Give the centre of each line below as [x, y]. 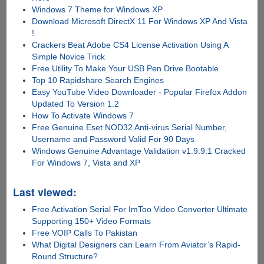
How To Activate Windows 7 [83, 115]
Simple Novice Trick [69, 56]
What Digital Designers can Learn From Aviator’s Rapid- [136, 244]
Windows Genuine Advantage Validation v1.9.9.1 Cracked [139, 151]
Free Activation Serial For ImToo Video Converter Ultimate [140, 209]
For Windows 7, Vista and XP [86, 162]
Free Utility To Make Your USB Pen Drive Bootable [126, 68]
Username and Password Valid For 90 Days [113, 139]
